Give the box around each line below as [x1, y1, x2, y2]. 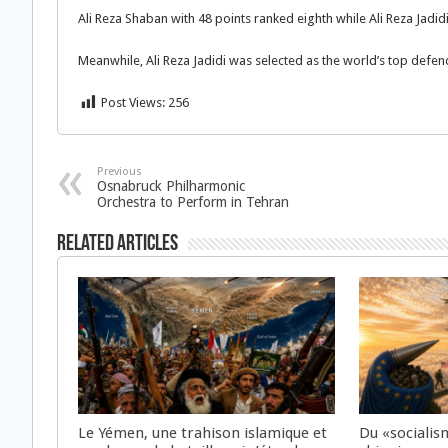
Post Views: [101, 95, 165, 110]
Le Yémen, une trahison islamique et [78, 423, 327, 442]
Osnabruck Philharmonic [97, 178, 245, 194]
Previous [97, 165, 142, 178]
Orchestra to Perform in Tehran [97, 194, 289, 210]
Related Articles [57, 233, 178, 256]
